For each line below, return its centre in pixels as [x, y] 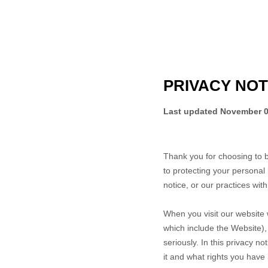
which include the [197, 228]
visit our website [235, 214]
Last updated [192, 111]
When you [184, 214]
